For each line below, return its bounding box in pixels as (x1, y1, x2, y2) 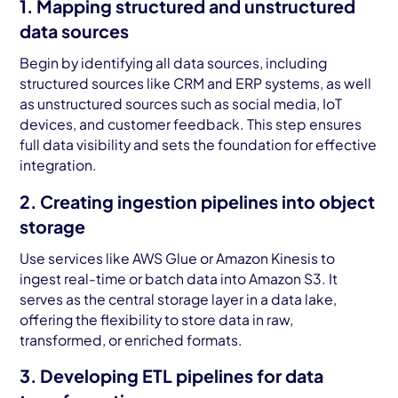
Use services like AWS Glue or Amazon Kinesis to (20, 249, 336, 267)
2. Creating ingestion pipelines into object (20, 190, 376, 212)
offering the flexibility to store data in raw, (20, 310, 294, 328)
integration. (20, 156, 98, 174)
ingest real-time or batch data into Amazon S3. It (20, 269, 338, 287)
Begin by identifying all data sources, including (20, 54, 328, 72)
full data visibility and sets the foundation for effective (20, 136, 378, 154)
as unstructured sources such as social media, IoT (20, 95, 343, 113)
